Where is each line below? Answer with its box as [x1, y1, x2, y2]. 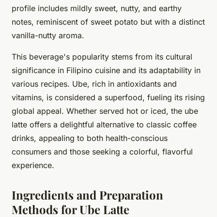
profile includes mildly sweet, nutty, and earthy [12, 3, 182, 13]
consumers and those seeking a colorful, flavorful [12, 146, 193, 156]
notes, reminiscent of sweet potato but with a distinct [12, 16, 205, 27]
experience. [12, 160, 54, 170]
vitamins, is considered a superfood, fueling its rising [12, 92, 205, 102]
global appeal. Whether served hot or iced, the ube [12, 106, 198, 116]
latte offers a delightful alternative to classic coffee [12, 119, 197, 129]
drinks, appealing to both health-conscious [12, 133, 168, 143]
